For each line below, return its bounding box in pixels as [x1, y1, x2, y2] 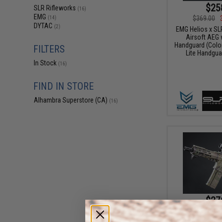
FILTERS [33, 43, 65, 55]
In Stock [34, 59, 58, 67]
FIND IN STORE [33, 80, 94, 92]
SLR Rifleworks [34, 4, 78, 12]
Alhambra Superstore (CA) [34, 96, 110, 104]
